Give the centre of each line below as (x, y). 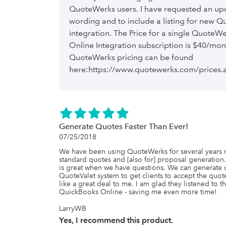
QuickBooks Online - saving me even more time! (138, 192)
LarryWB (73, 208)
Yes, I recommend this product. (116, 220)
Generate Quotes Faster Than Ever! (124, 126)
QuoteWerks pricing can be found (131, 57)
